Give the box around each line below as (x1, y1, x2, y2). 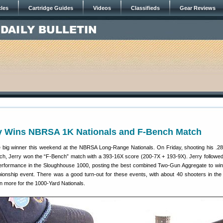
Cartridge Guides (28, 5, 73, 11)
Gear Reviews (180, 5, 216, 11)
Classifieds (131, 5, 160, 11)
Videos (93, 5, 111, 11)
